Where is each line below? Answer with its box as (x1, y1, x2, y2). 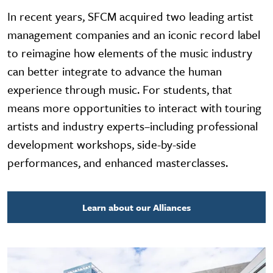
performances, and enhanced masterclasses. (7, 154, 228, 171)
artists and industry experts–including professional (7, 117, 258, 134)
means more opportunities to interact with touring (7, 99, 261, 116)
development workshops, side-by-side (7, 135, 196, 152)
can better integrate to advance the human (7, 62, 222, 79)
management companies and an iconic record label (7, 26, 260, 43)
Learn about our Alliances (82, 200, 191, 214)
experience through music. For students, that (7, 80, 232, 97)
